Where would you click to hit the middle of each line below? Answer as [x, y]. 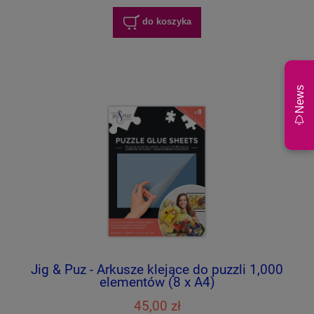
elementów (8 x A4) [157, 282]
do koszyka [166, 22]
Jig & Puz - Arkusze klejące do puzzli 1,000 [157, 270]
